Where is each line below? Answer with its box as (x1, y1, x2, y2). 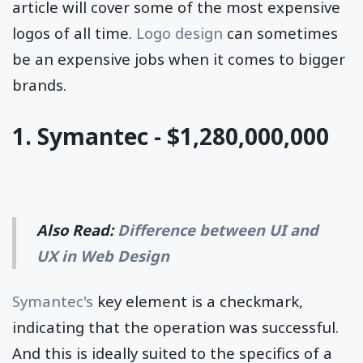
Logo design (136, 23, 223, 44)
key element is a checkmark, (93, 291, 303, 312)
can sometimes (223, 23, 338, 44)
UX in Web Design (36, 246, 170, 267)
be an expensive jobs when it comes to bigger (12, 49, 345, 70)
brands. (12, 75, 66, 96)
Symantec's (12, 291, 93, 312)
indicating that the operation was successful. (12, 317, 339, 338)
